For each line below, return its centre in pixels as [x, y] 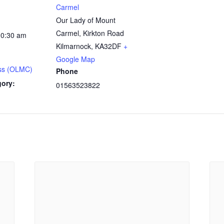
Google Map [75, 59]
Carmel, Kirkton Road [90, 33]
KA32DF [108, 46]
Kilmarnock [73, 46]
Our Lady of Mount [86, 20]
